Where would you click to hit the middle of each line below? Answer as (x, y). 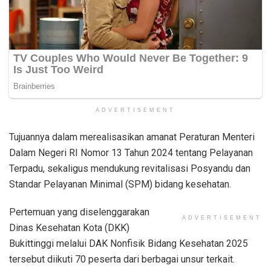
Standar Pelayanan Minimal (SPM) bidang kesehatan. (120, 184)
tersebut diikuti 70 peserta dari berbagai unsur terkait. (122, 259)
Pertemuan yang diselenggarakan (79, 212)
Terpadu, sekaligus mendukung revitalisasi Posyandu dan (130, 168)
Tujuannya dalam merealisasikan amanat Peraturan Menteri (132, 137)
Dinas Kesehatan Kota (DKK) (69, 227)
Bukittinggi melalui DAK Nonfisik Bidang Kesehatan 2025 (129, 243)
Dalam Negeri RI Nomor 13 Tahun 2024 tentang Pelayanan (131, 152)
